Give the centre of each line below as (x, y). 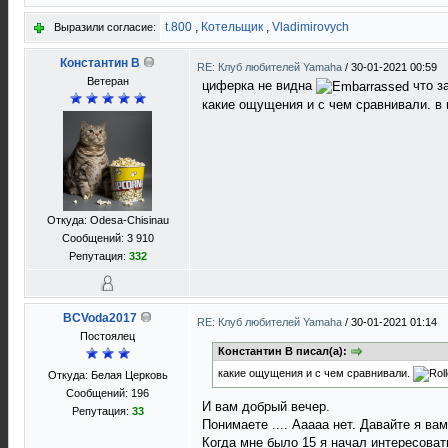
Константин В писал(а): (284, 351)
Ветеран (107, 81)
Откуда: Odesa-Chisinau (107, 220)
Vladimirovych (310, 27)
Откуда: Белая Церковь (107, 375)
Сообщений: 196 (107, 393)
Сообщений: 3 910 (107, 238)
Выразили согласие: (105, 27)
